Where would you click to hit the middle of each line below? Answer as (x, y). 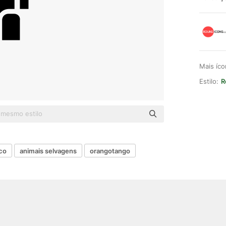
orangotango (110, 151)
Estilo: (209, 81)
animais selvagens (48, 151)
